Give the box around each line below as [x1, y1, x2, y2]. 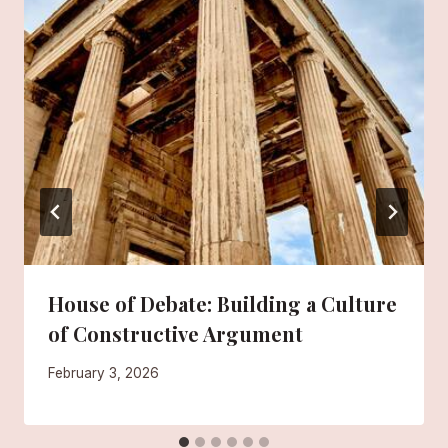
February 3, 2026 [48, 364, 159, 381]
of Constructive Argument [48, 320, 303, 348]
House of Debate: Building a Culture [48, 290, 397, 318]
